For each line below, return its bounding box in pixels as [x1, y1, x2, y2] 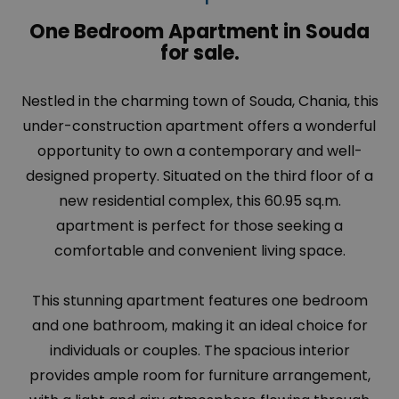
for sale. [159, 39, 240, 68]
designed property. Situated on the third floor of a [26, 166, 373, 187]
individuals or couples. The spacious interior [49, 340, 350, 362]
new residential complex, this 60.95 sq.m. [58, 191, 341, 212]
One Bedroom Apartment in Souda [29, 18, 370, 46]
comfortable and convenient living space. [53, 240, 346, 262]
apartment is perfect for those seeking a [56, 216, 343, 237]
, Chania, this [291, 91, 379, 112]
